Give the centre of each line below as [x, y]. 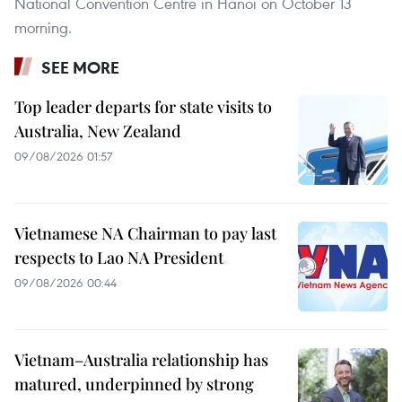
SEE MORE [80, 68]
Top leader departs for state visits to [143, 107]
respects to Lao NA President [119, 258]
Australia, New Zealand [98, 131]
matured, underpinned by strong [134, 385]
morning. [43, 28]
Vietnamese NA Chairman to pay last [145, 234]
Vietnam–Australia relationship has [141, 360]
